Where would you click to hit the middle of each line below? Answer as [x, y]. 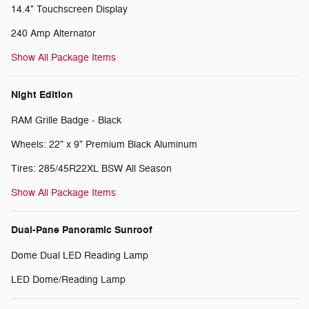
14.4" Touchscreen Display [69, 9]
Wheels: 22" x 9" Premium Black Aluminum [104, 144]
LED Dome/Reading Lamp [68, 279]
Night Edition [42, 94]
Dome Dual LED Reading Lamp [80, 255]
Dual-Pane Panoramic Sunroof [82, 230]
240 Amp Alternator [53, 33]
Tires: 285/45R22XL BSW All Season [91, 168]
